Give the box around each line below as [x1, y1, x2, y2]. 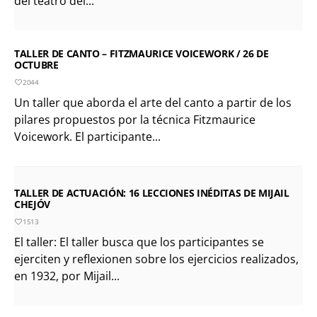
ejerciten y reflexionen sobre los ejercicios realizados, [14, 250, 299, 267]
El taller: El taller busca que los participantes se [14, 234, 264, 250]
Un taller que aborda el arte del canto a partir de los [14, 94, 292, 110]
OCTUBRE [14, 57, 59, 71]
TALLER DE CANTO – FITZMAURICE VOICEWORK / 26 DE [14, 46, 269, 60]
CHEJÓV [14, 197, 50, 211]
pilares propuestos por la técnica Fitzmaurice [14, 111, 255, 127]
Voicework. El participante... [14, 128, 161, 144]
